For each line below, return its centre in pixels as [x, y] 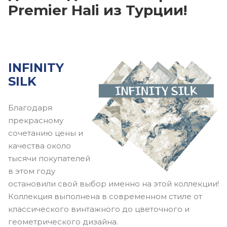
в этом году [32, 171]
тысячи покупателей [49, 158]
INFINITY [36, 68]
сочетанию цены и [46, 133]
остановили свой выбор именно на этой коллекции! [113, 184]
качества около [40, 146]
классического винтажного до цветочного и [99, 209]
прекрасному [36, 120]
